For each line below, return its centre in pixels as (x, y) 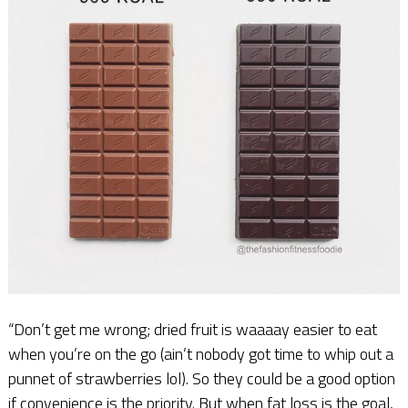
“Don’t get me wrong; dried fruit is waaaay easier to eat (192, 330)
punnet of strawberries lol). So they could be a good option (201, 379)
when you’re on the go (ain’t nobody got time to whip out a (200, 354)
